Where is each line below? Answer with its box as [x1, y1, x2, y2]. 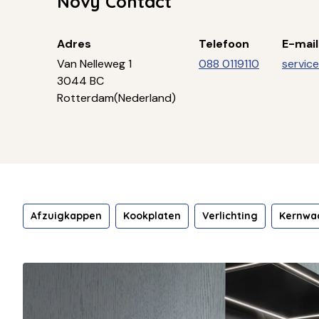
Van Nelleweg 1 [57, 56, 132, 71]
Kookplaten [123, 209, 181, 222]
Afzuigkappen [31, 209, 102, 222]
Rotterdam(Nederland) [57, 90, 176, 105]
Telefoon [199, 36, 249, 51]
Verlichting [202, 209, 258, 222]
